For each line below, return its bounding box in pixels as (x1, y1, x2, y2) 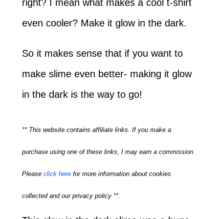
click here (43, 170, 71, 177)
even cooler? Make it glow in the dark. (22, 18, 187, 28)
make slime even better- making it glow (22, 68, 192, 79)
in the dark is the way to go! (22, 89, 142, 100)
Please (22, 170, 44, 177)
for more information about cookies (70, 170, 171, 177)
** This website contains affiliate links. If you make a (22, 126, 171, 133)
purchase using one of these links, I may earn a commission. (22, 148, 195, 155)
